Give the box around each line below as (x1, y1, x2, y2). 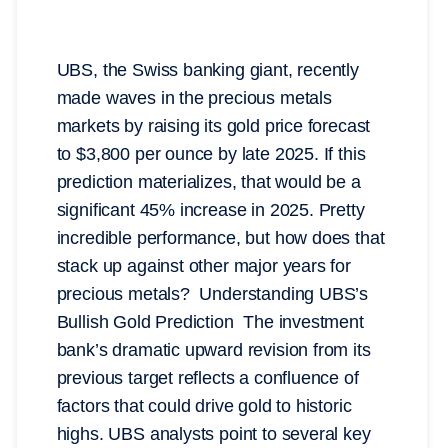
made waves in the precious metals (56, 88, 332, 109)
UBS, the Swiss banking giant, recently (56, 60, 359, 81)
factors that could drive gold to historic (56, 396, 352, 417)
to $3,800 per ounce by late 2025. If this (56, 144, 366, 165)
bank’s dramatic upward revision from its (56, 340, 371, 361)
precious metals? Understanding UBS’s (56, 284, 369, 305)
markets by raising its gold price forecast (56, 116, 371, 137)
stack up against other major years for (56, 256, 351, 277)
